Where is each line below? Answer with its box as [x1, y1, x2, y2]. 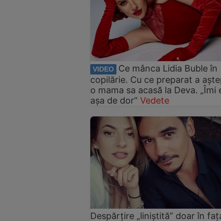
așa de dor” [90, 95, 138, 106]
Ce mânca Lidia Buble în [118, 63, 218, 74]
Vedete [140, 95, 169, 106]
